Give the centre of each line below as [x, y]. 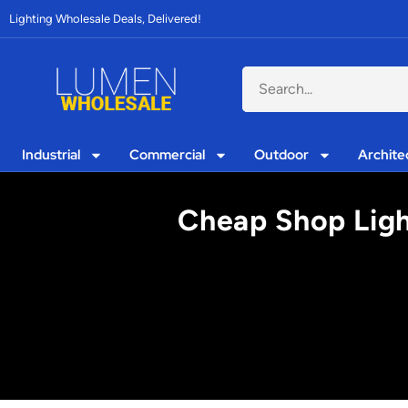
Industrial [51, 155]
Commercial [168, 155]
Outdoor [282, 155]
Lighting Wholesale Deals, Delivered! [105, 19]
